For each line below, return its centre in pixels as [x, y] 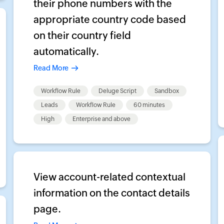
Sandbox [167, 91]
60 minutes [149, 105]
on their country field [82, 35]
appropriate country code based [110, 19]
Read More [51, 68]
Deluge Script [118, 91]
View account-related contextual [110, 177]
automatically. [66, 51]
